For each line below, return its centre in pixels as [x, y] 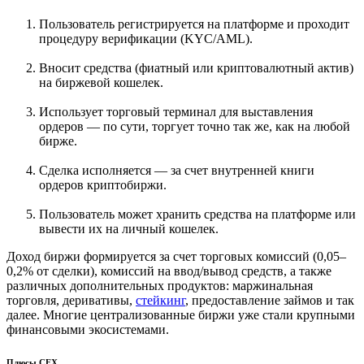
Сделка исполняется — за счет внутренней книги [177, 170]
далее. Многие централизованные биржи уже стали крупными [181, 314]
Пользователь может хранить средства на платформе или [197, 214]
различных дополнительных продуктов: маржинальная [160, 285]
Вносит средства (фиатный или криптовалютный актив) [196, 67]
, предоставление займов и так [270, 300]
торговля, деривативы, [71, 300]
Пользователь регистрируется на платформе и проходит [194, 24]
